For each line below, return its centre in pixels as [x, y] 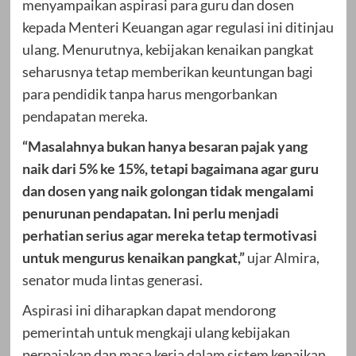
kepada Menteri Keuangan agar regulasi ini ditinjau [178, 27]
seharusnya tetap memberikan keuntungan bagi [167, 72]
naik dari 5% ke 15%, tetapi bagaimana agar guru [170, 169]
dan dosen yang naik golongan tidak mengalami [168, 191]
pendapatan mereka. [85, 116]
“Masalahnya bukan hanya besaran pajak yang [164, 147]
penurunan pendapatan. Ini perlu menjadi [150, 213]
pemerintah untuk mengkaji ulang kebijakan [156, 333]
